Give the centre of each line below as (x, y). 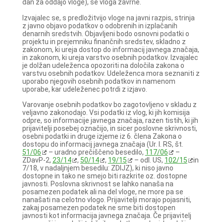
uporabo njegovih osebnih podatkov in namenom (99, 81)
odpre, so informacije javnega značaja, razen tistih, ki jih (110, 120)
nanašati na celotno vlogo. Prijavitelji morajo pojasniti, (107, 199)
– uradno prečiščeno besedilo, (96, 152)
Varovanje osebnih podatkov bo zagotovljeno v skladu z (109, 104)
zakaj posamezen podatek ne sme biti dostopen (99, 207)
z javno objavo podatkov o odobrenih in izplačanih (100, 26)
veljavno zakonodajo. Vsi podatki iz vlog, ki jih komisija (106, 112)
